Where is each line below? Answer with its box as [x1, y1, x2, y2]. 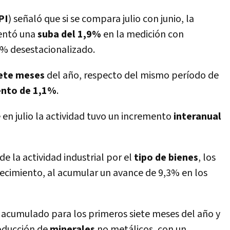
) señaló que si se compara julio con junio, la [8, 12, 194, 26]
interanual [174, 110, 221, 123]
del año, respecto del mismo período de [45, 69, 219, 82]
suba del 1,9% [37, 28, 101, 41]
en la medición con [101, 28, 184, 41]
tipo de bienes [132, 151, 198, 164]
